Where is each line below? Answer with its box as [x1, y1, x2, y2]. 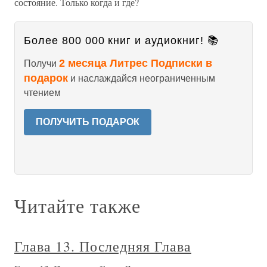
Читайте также [14, 193, 141, 218]
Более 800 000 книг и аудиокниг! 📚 [24, 35, 219, 46]
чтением [24, 88, 61, 98]
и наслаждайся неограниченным [68, 73, 215, 83]
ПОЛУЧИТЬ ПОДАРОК [36, 117, 139, 127]
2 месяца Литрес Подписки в [59, 57, 212, 69]
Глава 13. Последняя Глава [14, 237, 191, 256]
